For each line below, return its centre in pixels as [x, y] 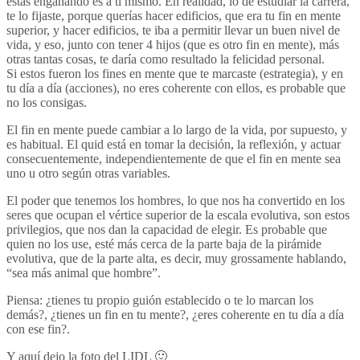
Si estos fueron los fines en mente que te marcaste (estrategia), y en [175, 73]
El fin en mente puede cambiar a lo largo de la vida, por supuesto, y [177, 129]
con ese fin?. [38, 329]
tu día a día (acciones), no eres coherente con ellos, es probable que [176, 88]
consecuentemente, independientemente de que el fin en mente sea [174, 158]
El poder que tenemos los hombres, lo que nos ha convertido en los [176, 200]
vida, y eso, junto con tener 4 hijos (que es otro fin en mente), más [173, 44]
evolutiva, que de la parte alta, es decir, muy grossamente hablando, [176, 258]
